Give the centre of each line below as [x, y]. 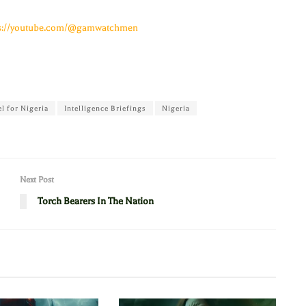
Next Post [37, 180]
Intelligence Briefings [105, 108]
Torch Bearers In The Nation [96, 201]
